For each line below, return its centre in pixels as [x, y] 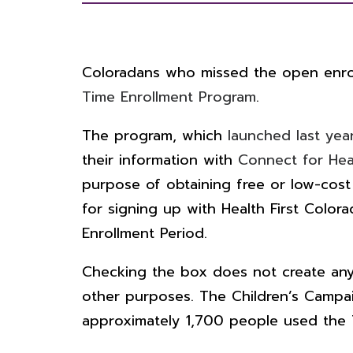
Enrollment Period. [144, 233]
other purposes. [140, 296]
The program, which [154, 136]
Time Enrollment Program [169, 97]
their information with [160, 160]
